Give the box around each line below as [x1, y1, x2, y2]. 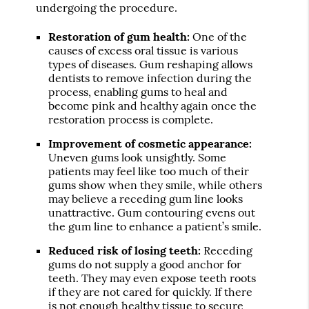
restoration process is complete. [48, 112, 214, 126]
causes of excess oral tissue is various [48, 43, 239, 57]
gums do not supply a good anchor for [48, 257, 242, 271]
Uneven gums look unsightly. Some [48, 150, 227, 164]
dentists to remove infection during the [48, 70, 252, 85]
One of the [190, 29, 248, 43]
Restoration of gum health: [48, 29, 190, 43]
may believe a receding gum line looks [48, 191, 243, 206]
